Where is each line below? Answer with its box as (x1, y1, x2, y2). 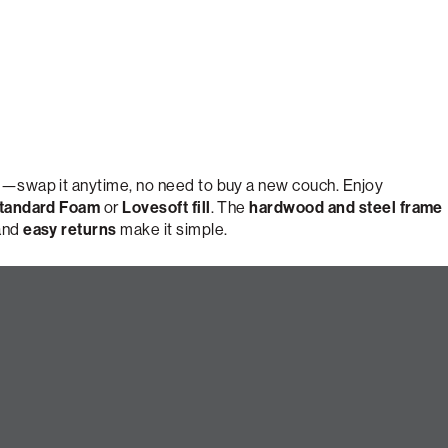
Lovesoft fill (122, 198, 211, 217)
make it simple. (116, 220, 228, 239)
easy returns (23, 220, 117, 239)
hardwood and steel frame (249, 198, 443, 217)
